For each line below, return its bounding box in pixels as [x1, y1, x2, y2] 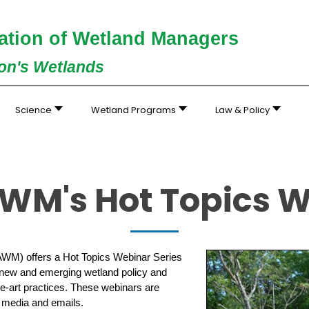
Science [15, 103, 52, 117]
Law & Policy [215, 103, 270, 117]
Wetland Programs [91, 103, 177, 117]
